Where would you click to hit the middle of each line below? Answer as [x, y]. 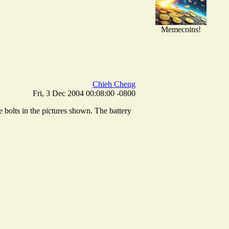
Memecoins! [181, 29]
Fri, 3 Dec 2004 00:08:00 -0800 [84, 93]
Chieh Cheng [114, 84]
